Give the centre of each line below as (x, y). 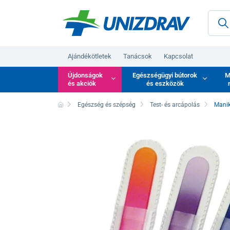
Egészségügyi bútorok (165, 75)
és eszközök (165, 83)
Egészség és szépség (106, 104)
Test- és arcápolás (175, 104)
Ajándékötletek (90, 56)
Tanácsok (138, 56)
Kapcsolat (179, 56)
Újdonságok (85, 75)
